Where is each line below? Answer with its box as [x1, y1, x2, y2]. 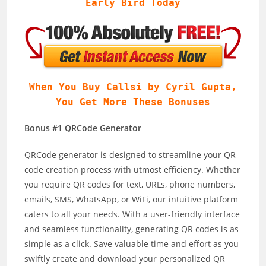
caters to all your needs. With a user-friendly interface [24, 208, 240, 220]
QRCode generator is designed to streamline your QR [24, 148, 236, 160]
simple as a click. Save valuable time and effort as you [24, 237, 239, 249]
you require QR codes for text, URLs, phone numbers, [24, 178, 236, 190]
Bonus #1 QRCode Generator [24, 122, 142, 134]
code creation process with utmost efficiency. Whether [24, 163, 241, 175]
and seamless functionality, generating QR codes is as [24, 223, 239, 235]
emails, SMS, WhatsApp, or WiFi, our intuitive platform [24, 193, 239, 205]
